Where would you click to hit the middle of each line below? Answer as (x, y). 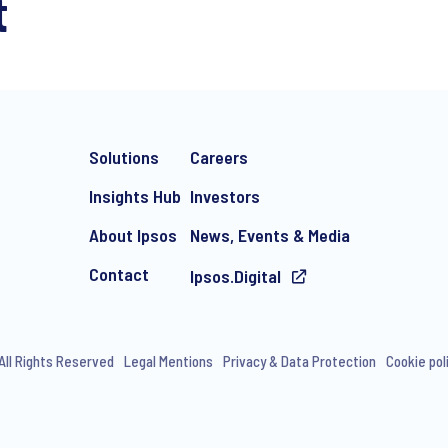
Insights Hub (135, 196)
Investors (225, 196)
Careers (219, 157)
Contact (119, 274)
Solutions (124, 157)
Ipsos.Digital (237, 276)
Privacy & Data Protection (299, 361)
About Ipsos (133, 235)
